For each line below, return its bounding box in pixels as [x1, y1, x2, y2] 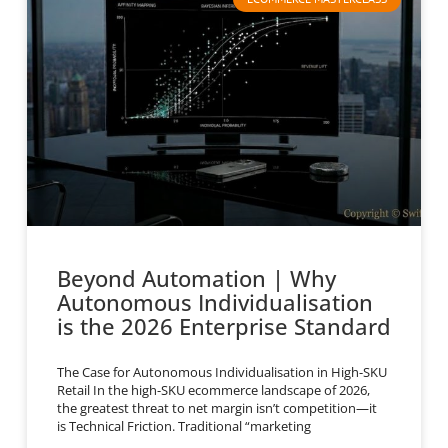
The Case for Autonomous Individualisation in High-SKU [56, 362, 387, 381]
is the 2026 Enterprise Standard [56, 310, 391, 341]
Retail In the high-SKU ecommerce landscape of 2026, [56, 380, 370, 399]
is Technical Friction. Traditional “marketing [56, 416, 311, 435]
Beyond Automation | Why [56, 262, 336, 293]
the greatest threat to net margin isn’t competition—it [56, 398, 377, 417]
